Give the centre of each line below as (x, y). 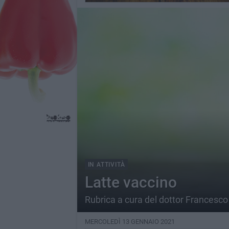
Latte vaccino (131, 182)
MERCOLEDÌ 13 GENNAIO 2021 (130, 222)
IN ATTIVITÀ (106, 165)
